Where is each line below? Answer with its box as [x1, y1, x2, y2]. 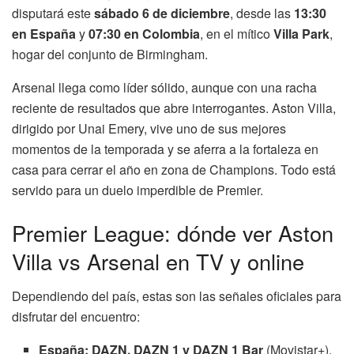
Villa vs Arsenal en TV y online [12, 245, 304, 277]
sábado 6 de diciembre [94, 3, 230, 22]
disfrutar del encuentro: [12, 307, 140, 326]
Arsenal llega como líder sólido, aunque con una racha [12, 77, 317, 96]
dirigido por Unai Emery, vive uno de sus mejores [12, 119, 286, 137]
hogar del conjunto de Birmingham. [12, 44, 208, 63]
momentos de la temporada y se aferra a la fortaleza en [12, 139, 318, 158]
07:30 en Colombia [88, 24, 200, 43]
